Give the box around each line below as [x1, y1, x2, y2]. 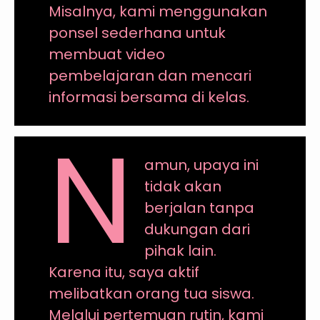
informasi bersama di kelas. [48, 87, 249, 108]
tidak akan [144, 176, 222, 197]
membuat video [48, 44, 165, 65]
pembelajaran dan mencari [48, 66, 251, 86]
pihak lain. [144, 241, 217, 261]
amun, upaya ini [144, 155, 259, 176]
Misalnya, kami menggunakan [48, 1, 267, 22]
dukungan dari [144, 219, 251, 240]
